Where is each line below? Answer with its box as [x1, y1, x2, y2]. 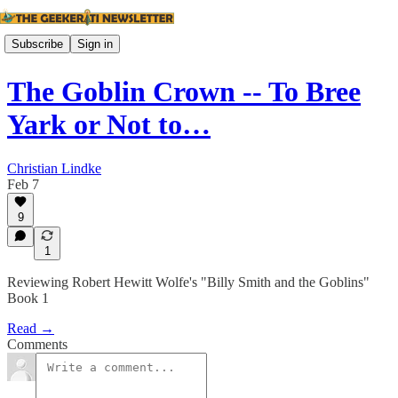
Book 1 [7, 291, 49, 306]
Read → [7, 321, 54, 336]
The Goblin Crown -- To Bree [7, 76, 361, 108]
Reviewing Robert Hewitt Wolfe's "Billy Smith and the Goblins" [7, 275, 370, 290]
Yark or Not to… [7, 108, 211, 141]
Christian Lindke [7, 160, 101, 176]
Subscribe [12, 36, 63, 51]
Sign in [77, 36, 113, 51]
